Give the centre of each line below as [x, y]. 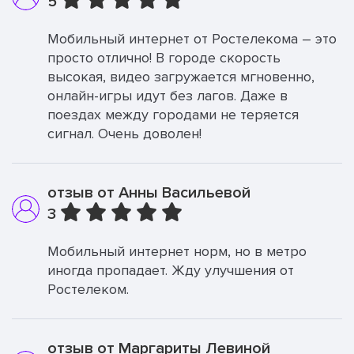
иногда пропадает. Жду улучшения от [171, 270]
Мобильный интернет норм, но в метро [177, 251]
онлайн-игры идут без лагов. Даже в [168, 96]
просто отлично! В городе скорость [164, 58]
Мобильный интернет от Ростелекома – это [192, 39]
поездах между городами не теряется [173, 115]
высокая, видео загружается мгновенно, [181, 77]
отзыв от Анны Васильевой [149, 193]
